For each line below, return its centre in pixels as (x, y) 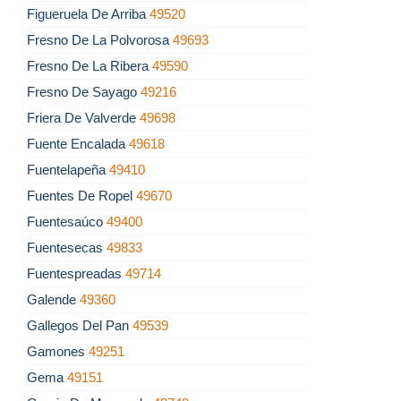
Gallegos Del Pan (80, 326)
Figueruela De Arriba (88, 14)
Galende (53, 300)
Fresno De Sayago (84, 92)
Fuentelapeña (68, 170)
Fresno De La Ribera (90, 66)
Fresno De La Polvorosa (100, 40)
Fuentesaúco (67, 222)
